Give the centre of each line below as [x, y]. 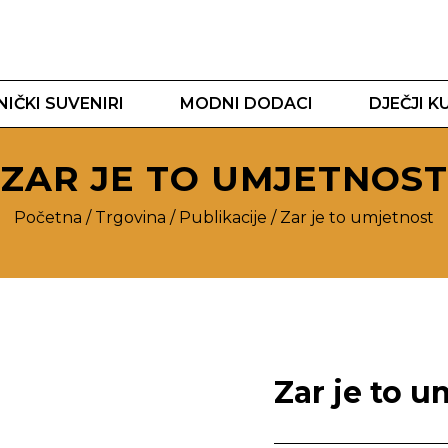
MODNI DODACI [247, 103]
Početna [48, 217]
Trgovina [130, 217]
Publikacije [223, 217]
